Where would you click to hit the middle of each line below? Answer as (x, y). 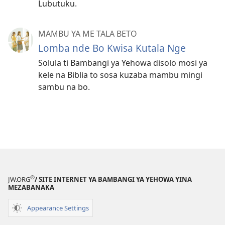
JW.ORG (19, 180)
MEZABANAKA (31, 188)
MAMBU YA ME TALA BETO (88, 34)
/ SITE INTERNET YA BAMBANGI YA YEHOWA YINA (113, 180)
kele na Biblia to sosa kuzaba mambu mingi (120, 75)
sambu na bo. (64, 87)
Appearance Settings (58, 208)
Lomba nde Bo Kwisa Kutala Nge (112, 48)
